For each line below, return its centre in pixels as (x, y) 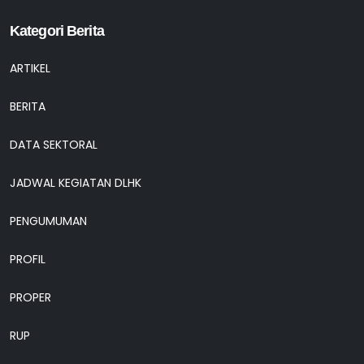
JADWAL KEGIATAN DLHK (76, 183)
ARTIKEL (30, 69)
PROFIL (28, 260)
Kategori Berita (57, 31)
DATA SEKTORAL (54, 145)
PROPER (30, 298)
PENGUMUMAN (48, 221)
